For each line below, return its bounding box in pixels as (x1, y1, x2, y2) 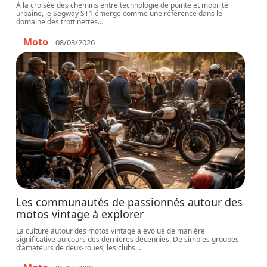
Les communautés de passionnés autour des (16, 195, 243, 209)
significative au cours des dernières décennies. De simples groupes (16, 234, 240, 244)
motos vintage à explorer (16, 207, 144, 221)
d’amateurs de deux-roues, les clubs (16, 243, 136, 253)
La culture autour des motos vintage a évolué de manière (16, 226, 206, 236)
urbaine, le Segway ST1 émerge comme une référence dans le (16, 8, 223, 18)
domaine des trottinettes (16, 17, 98, 27)
